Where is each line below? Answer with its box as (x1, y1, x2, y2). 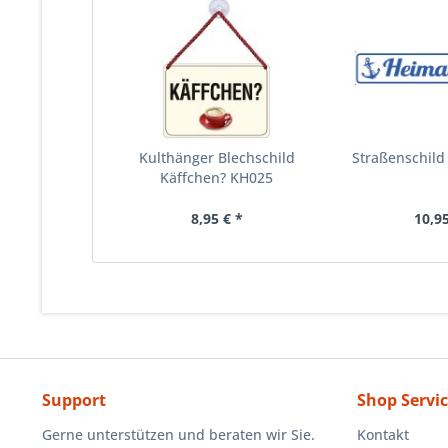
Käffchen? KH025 (160, 168, 274, 187)
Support (42, 389, 106, 411)
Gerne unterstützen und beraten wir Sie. (42, 425, 315, 444)
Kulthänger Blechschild (138, 148, 295, 167)
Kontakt (357, 425, 409, 444)
